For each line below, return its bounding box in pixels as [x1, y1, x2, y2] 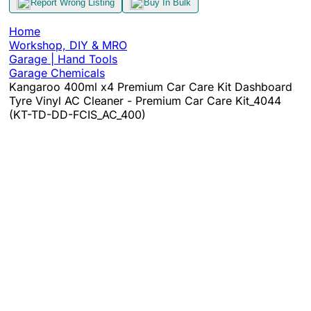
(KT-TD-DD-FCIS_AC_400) [9, 107, 146, 121]
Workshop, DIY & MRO [9, 37, 127, 52]
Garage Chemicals [9, 65, 105, 80]
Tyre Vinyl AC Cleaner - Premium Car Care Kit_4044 [9, 93, 281, 108]
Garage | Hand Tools [9, 51, 117, 66]
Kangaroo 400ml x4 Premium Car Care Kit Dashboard [9, 79, 292, 94]
